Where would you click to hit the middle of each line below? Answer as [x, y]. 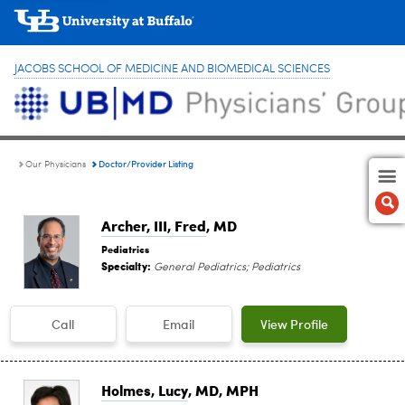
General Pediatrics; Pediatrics [226, 267]
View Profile [295, 324]
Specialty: [126, 265]
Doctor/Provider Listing [146, 163]
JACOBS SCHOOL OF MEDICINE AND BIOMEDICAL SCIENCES [172, 69]
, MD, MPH [223, 390]
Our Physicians [56, 164]
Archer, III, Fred [154, 225]
